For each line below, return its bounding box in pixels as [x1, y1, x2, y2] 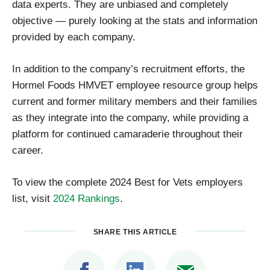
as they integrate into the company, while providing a [12, 111, 248, 124]
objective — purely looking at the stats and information [12, 14, 257, 27]
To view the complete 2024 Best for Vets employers [12, 176, 243, 189]
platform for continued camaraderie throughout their [12, 128, 243, 140]
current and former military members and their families [12, 95, 257, 108]
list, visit [12, 192, 53, 205]
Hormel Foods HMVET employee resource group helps [12, 79, 258, 92]
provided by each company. [12, 31, 136, 43]
